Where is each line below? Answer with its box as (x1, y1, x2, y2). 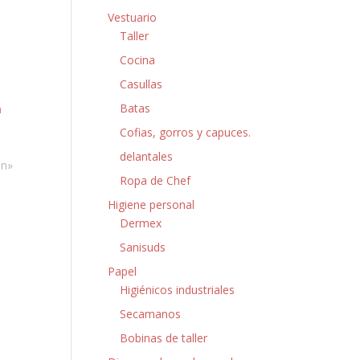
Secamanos (120, 306, 182, 321)
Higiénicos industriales (120, 282, 235, 297)
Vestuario (108, 10, 157, 25)
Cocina (120, 52, 156, 67)
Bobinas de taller (120, 330, 208, 346)
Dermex (120, 215, 162, 231)
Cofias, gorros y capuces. (120, 125, 252, 140)
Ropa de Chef (120, 173, 191, 188)
